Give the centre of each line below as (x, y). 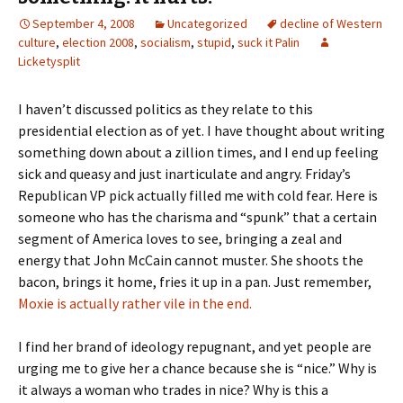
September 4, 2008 (84, 23)
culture (37, 42)
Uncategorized (207, 23)
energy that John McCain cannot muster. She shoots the (191, 260)
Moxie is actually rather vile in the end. (135, 303)
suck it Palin (269, 42)
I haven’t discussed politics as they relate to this (166, 109)
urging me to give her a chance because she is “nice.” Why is (197, 368)
